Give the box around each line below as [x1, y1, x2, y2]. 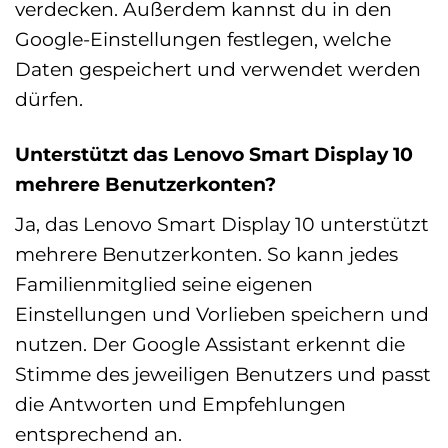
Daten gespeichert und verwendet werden [15, 57, 421, 82]
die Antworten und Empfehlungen [15, 391, 346, 416]
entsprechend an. [15, 421, 182, 446]
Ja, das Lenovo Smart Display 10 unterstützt [15, 211, 429, 236]
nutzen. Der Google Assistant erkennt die [15, 331, 405, 356]
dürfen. [15, 87, 83, 112]
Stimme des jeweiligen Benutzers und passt [15, 361, 431, 386]
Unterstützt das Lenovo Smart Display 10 [15, 141, 413, 166]
